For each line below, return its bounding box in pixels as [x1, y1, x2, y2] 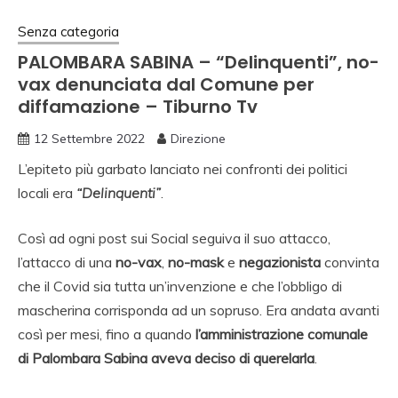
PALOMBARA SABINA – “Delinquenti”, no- [18, 50, 379, 76]
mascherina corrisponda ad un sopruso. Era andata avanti [18, 301, 379, 320]
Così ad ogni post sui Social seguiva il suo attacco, [18, 229, 330, 248]
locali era [18, 184, 76, 203]
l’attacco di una [18, 253, 115, 272]
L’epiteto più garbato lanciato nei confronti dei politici [18, 160, 347, 179]
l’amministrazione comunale [195, 325, 368, 344]
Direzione [171, 131, 226, 147]
